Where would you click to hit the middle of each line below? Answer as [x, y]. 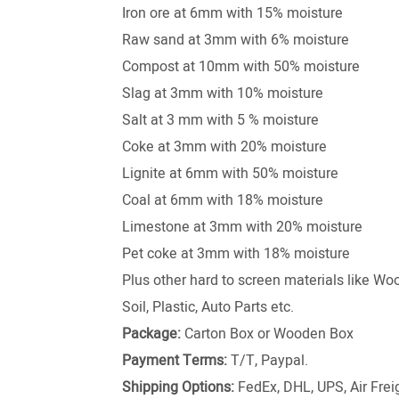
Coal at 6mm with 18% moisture [223, 201]
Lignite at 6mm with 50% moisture [230, 174]
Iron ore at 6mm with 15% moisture [232, 14]
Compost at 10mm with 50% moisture [241, 67]
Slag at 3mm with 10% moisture [223, 94]
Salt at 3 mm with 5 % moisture [220, 121]
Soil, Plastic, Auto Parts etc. [208, 308]
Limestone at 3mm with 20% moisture [242, 228]
